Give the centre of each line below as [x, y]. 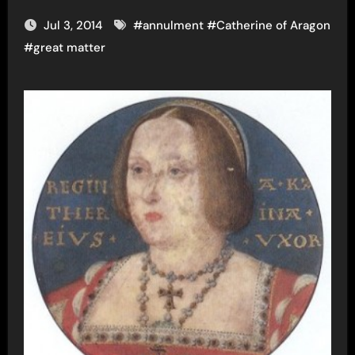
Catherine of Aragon [273, 25]
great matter [69, 48]
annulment [173, 25]
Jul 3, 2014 [74, 25]
